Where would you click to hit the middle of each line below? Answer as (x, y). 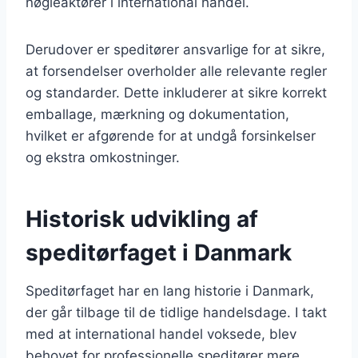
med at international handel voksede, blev (161, 334)
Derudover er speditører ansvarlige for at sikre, (175, 49)
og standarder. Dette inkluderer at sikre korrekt (176, 92)
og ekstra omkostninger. (103, 157)
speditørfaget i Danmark (159, 252)
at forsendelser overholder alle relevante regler (176, 71)
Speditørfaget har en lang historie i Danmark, (170, 290)
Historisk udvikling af (142, 219)
